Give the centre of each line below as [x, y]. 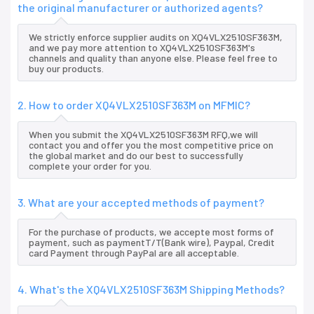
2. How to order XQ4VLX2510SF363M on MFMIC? [134, 105]
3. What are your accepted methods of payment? [141, 203]
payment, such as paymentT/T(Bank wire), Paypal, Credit [152, 243]
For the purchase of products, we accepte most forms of [151, 232]
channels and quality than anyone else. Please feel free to [153, 58]
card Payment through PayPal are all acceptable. [134, 253]
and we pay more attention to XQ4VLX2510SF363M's [142, 48]
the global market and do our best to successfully [136, 156]
